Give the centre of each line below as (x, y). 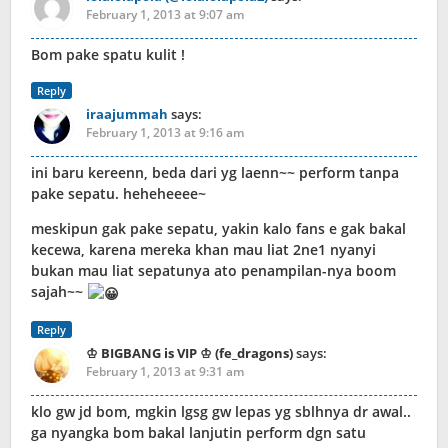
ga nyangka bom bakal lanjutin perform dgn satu (198, 432)
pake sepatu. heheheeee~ (118, 194)
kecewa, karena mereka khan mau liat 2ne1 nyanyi (203, 250)
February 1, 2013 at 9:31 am (165, 371)
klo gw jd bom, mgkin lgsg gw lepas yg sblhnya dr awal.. (221, 411)
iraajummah (127, 114)
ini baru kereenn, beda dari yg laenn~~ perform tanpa (215, 173)
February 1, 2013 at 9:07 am (165, 15)
